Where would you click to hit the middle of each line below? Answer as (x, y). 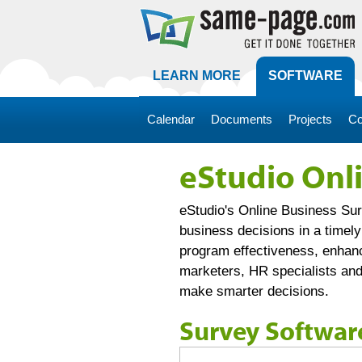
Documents (242, 119)
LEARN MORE (197, 76)
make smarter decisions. (254, 291)
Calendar (171, 119)
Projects (310, 119)
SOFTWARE (305, 76)
